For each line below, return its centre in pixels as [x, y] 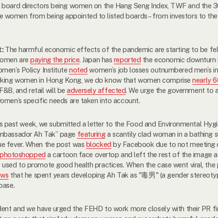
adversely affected [96, 90]
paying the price [55, 60]
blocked [99, 144]
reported [127, 60]
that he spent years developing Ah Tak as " [75, 175]
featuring [91, 134]
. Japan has [97, 60]
